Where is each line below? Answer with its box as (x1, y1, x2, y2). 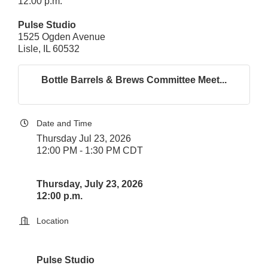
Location (36, 216, 69, 226)
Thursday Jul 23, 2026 (36, 133, 131, 144)
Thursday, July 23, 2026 (36, 179, 143, 189)
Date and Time (36, 118, 92, 128)
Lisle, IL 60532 (18, 44, 80, 54)
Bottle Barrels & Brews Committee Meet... (41, 75, 227, 85)
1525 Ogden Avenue (18, 32, 105, 42)
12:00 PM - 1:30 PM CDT (36, 145, 143, 156)
